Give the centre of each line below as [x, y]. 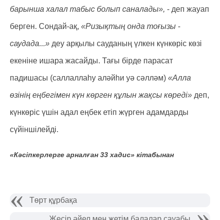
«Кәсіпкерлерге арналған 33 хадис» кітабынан [92, 155]
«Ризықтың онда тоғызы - [131, 26]
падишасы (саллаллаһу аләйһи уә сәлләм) [89, 78]
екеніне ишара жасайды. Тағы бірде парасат [91, 61]
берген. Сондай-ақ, [45, 26]
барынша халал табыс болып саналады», [87, 9]
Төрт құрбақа [53, 200]
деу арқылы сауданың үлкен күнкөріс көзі [127, 43]
